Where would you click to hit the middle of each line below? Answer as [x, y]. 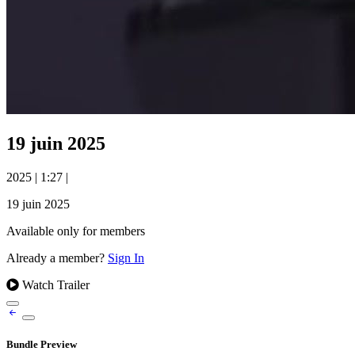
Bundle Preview [42, 345]
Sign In [126, 258]
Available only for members [76, 231]
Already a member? [57, 258]
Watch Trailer [54, 284]
